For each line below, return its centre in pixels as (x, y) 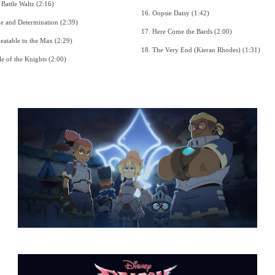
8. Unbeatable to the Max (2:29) (63, 40)
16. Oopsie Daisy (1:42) (200, 13)
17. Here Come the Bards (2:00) (223, 31)
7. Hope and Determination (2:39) (69, 22)
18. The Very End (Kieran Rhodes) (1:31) (251, 49)
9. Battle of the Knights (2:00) (57, 59)
